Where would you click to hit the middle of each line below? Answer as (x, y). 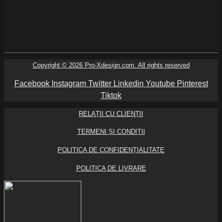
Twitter (100, 83)
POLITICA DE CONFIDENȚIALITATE (111, 150)
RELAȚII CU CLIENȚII (111, 113)
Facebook (32, 83)
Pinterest (192, 83)
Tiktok (111, 95)
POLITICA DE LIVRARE (111, 168)
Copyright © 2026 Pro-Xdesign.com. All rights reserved (111, 65)
